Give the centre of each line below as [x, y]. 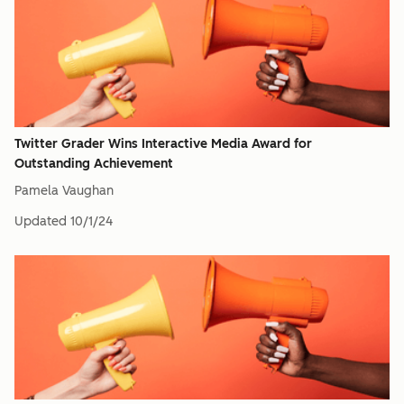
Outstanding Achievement [94, 164]
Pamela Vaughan [64, 191]
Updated [41, 221]
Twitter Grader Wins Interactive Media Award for [163, 144]
